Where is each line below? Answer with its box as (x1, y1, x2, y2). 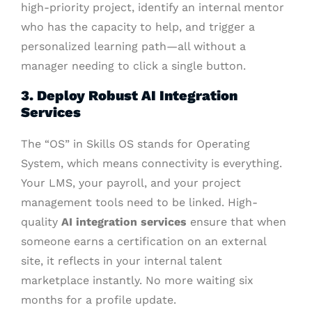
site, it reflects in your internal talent (21, 254, 222, 268)
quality (21, 215, 61, 229)
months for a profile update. (21, 293, 176, 307)
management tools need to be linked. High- (21, 196, 258, 210)
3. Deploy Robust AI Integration (21, 87, 237, 104)
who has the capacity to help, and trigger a (21, 20, 255, 34)
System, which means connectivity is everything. (21, 157, 282, 171)
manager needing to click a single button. (21, 59, 246, 73)
